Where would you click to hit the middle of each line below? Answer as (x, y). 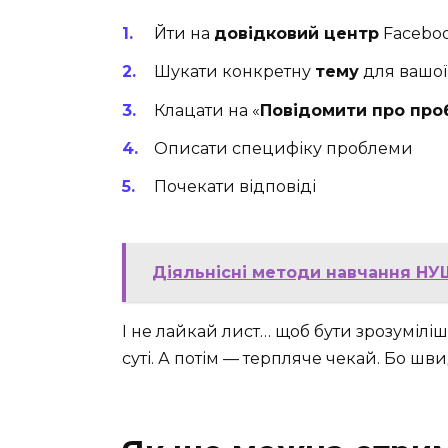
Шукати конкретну (234, 72)
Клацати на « (207, 110)
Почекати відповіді (235, 187)
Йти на (184, 34)
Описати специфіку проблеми (283, 148)
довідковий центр (296, 34)
